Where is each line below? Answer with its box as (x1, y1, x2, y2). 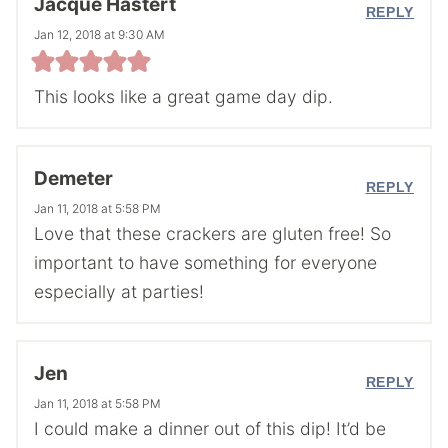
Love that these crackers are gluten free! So (34, 222, 391, 244)
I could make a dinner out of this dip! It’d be (34, 418, 386, 440)
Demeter (34, 166, 113, 190)
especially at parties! (34, 280, 204, 302)
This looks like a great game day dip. (34, 85, 333, 107)
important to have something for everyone (34, 251, 377, 273)
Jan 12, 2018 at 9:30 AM (34, 26, 165, 42)
